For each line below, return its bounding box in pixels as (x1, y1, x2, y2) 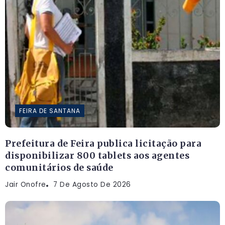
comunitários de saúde (5, 162, 114, 174)
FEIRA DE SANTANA (19, 106, 80, 116)
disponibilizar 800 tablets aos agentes (5, 150, 189, 162)
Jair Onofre (5, 180, 46, 190)
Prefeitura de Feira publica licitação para (5, 138, 201, 150)
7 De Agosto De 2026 (53, 180, 131, 190)
